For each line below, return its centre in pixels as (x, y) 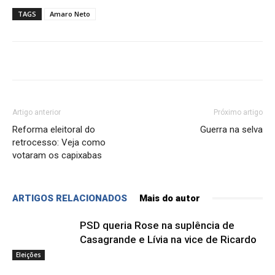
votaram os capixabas (57, 155)
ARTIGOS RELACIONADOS (70, 198)
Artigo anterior (37, 112)
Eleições (29, 255)
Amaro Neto (70, 14)
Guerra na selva (231, 129)
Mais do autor (170, 198)
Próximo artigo (238, 112)
